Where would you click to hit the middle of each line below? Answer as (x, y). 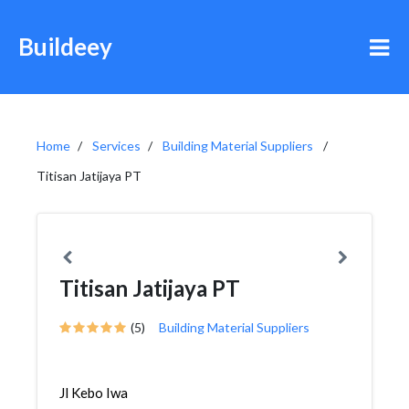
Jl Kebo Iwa (94, 393)
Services (116, 146)
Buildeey (65, 47)
